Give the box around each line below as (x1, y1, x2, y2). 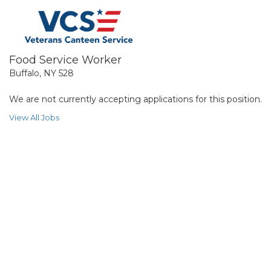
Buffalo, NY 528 (9, 68, 74, 79)
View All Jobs (9, 113, 59, 122)
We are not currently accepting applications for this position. (9, 94, 262, 105)
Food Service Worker (9, 53, 122, 67)
